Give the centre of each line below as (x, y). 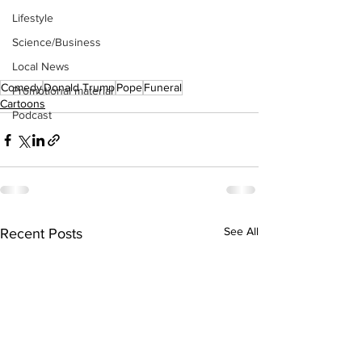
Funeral (163, 87)
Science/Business (57, 42)
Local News (41, 66)
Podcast (32, 115)
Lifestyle (33, 18)
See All (241, 231)
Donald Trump (79, 87)
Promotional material (63, 90)
